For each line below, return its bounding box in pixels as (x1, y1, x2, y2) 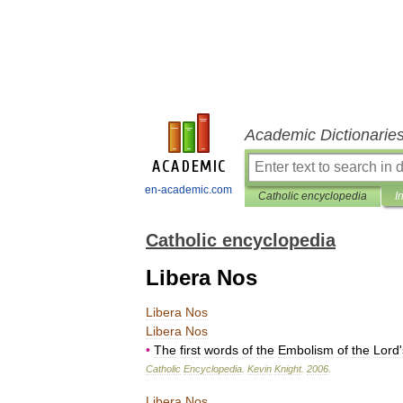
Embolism (278, 343, 334, 357)
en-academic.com (145, 184, 232, 196)
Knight (274, 363, 301, 374)
